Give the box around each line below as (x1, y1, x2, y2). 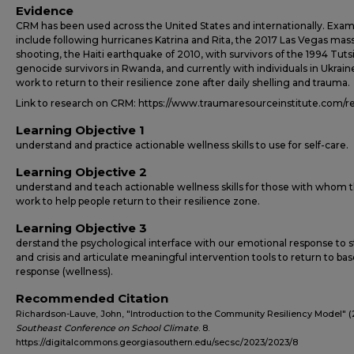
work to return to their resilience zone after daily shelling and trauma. (16, 77, 350, 88)
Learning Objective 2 (16, 164, 147, 179)
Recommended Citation (16, 291, 168, 306)
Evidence (16, 3, 73, 18)
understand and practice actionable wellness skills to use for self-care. (16, 139, 348, 151)
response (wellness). (16, 265, 113, 277)
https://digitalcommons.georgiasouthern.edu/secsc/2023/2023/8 (16, 337, 298, 348)
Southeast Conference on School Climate (16, 322, 198, 333)
